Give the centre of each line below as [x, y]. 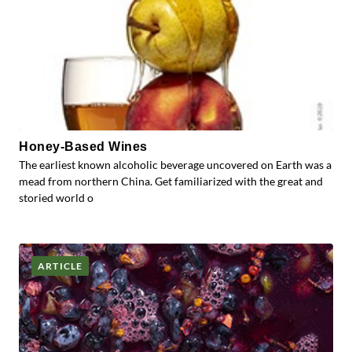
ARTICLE [60, 266]
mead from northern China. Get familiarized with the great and [171, 181]
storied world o [56, 198]
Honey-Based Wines [83, 147]
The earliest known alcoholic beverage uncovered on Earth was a [175, 165]
